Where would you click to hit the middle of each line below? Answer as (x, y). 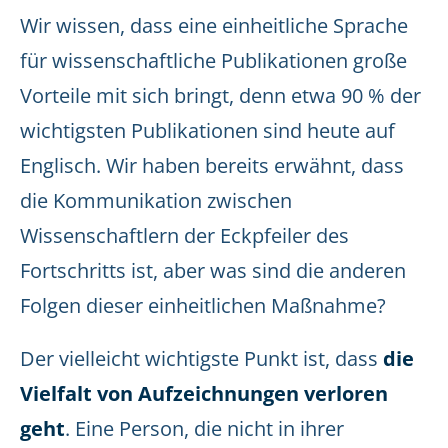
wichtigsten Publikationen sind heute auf (207, 130)
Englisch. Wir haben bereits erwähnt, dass (212, 165)
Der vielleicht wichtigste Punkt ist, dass (199, 358)
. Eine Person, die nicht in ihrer (204, 428)
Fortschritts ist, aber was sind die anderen (213, 270)
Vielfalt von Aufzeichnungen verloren (204, 393)
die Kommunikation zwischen (156, 200)
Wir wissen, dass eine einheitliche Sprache (214, 25)
